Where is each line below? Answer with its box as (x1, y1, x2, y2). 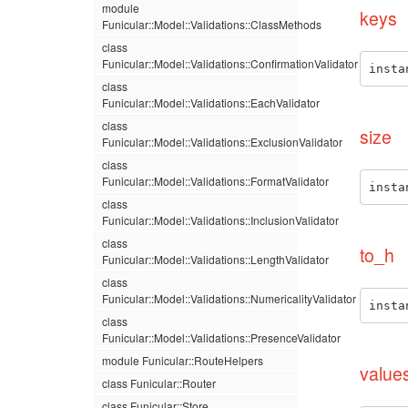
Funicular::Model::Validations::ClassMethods (102, 16, 321, 32)
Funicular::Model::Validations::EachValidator (102, 95, 320, 110)
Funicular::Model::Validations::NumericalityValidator (102, 291, 356, 306)
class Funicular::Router (102, 375, 216, 391)
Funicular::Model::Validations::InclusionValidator (102, 212, 339, 228)
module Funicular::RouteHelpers (102, 352, 263, 368)
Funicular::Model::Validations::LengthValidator (102, 251, 329, 267)
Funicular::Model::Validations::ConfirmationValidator (102, 56, 358, 71)
